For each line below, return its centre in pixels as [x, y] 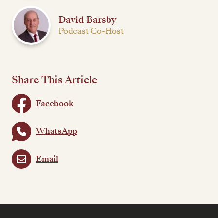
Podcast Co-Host [91, 31]
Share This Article [55, 80]
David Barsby [87, 20]
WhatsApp [57, 131]
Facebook [55, 104]
